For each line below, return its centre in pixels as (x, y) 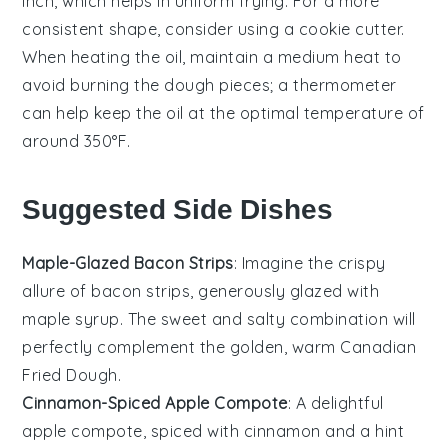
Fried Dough (70, 374)
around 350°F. (76, 140)
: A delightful (335, 402)
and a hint (362, 430)
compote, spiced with (155, 430)
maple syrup (71, 318)
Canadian (378, 346)
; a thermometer (333, 84)
